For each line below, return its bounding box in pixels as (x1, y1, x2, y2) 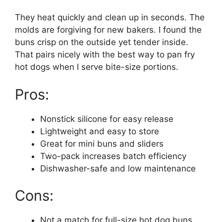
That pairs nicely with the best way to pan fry (15, 50, 195, 59)
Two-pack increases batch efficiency (40, 151, 186, 161)
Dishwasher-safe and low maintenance (40, 163, 196, 173)
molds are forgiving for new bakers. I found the (15, 25, 202, 35)
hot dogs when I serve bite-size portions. (15, 62, 178, 72)
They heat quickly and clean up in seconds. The (15, 12, 205, 22)
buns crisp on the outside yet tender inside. (15, 37, 188, 47)
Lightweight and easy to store (40, 126, 159, 136)
